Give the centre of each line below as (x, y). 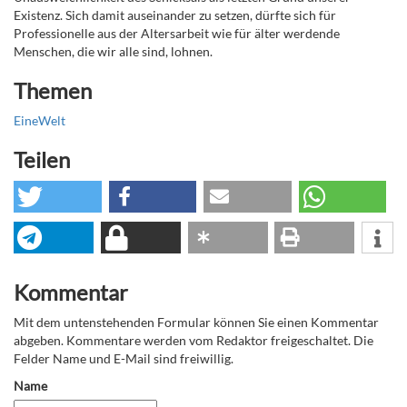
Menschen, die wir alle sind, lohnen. (113, 51)
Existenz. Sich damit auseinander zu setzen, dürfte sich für (175, 15)
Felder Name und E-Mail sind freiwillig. (124, 358)
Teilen (42, 159)
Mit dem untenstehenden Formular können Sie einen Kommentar (196, 322)
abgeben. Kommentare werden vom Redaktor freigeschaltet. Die (194, 340)
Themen (53, 90)
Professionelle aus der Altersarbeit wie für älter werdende (177, 33)
